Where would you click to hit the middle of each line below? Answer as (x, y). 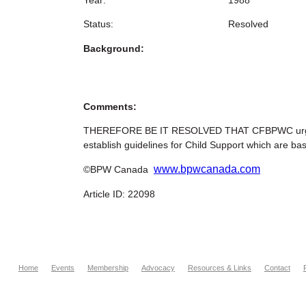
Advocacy (158, 268)
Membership (108, 268)
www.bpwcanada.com (207, 169)
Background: (114, 48)
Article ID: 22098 (119, 194)
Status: (98, 24)
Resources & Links (219, 268)
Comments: (110, 106)
